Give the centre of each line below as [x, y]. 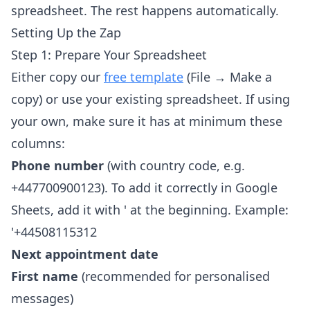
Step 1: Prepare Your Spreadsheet [109, 55]
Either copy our [57, 77]
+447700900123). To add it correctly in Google [144, 188]
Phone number [57, 166]
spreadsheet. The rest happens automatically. [145, 11]
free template [144, 77]
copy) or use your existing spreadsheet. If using [151, 99]
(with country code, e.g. [174, 166]
